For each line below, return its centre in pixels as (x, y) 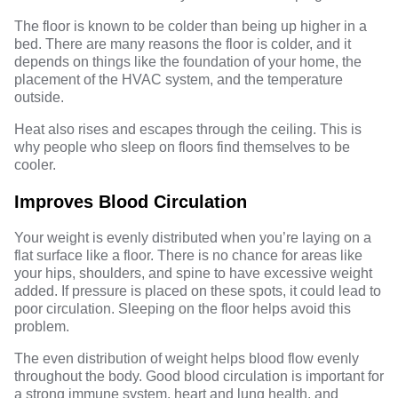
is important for (336, 376)
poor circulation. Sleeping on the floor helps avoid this (183, 308)
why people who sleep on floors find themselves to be (182, 147)
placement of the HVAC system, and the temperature (179, 79)
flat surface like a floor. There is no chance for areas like (188, 255)
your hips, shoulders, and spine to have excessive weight (193, 273)
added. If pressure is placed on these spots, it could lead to (198, 291)
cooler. (35, 164)
